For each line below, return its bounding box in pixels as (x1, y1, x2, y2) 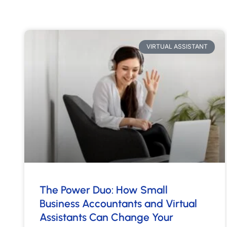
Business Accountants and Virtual (40, 197, 197, 210)
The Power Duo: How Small (40, 183, 168, 196)
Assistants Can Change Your (40, 210, 173, 223)
